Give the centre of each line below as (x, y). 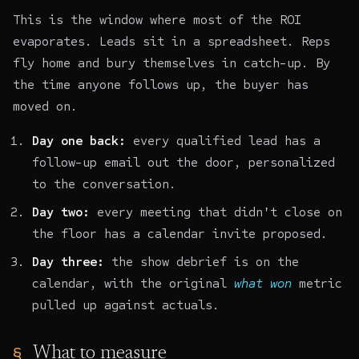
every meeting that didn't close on (216, 212)
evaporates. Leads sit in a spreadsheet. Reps (171, 41)
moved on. (45, 106)
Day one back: (79, 140)
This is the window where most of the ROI (157, 19)
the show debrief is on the (202, 261)
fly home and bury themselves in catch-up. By (171, 63)
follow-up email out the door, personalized (184, 162)
